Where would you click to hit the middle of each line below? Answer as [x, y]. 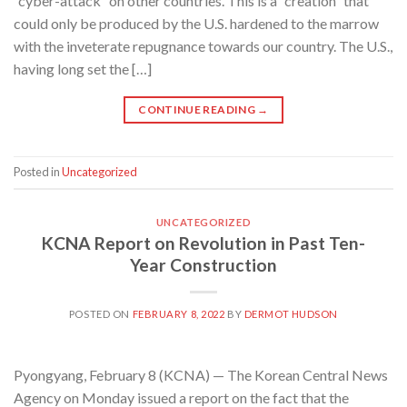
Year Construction [203, 264]
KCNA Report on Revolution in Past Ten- [203, 243]
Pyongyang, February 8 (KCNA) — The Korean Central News [201, 374]
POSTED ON [100, 313]
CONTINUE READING [198, 109]
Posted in [38, 172]
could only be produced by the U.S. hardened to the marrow [196, 23]
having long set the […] [83, 68]
